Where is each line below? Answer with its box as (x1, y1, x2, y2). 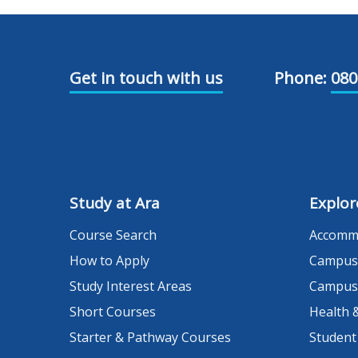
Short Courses (70, 303, 156, 321)
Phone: (274, 67, 327, 89)
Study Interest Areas (70, 277, 192, 296)
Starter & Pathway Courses (70, 328, 231, 347)
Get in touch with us (70, 67, 223, 89)
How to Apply (70, 252, 149, 270)
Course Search (70, 226, 157, 245)
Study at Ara (70, 193, 160, 214)
